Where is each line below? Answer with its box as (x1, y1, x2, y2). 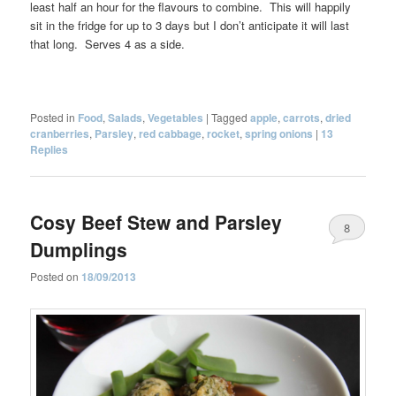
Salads (108, 109, 143, 126)
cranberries (30, 125, 90, 141)
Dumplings (30, 235, 128, 263)
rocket (207, 125, 240, 141)
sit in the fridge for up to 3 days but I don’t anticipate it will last (30, 17, 350, 34)
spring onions (245, 125, 314, 141)
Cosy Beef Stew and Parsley (30, 208, 283, 235)
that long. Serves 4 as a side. (30, 35, 186, 53)
